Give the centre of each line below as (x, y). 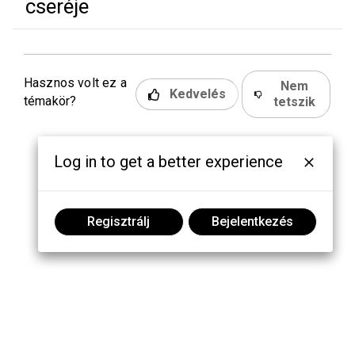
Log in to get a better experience (169, 162)
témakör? (50, 101)
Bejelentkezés (252, 221)
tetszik (295, 102)
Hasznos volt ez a (75, 83)
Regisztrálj (119, 221)
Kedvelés (198, 94)
